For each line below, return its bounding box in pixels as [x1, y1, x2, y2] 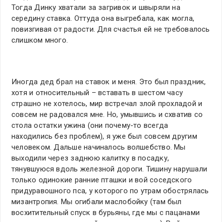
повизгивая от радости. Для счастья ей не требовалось [11, 25, 210, 34]
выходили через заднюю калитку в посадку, [11, 154, 169, 163]
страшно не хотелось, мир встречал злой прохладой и [11, 99, 203, 109]
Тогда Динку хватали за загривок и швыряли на [11, 3, 180, 12]
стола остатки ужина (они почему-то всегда [11, 121, 168, 130]
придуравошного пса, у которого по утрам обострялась [11, 186, 209, 196]
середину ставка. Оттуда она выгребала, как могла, [11, 14, 195, 23]
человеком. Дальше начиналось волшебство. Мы [11, 143, 186, 152]
